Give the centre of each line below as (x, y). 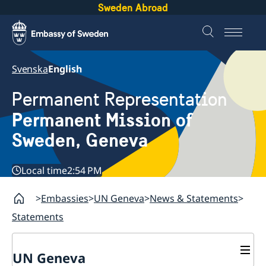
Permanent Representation (120, 100)
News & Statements (194, 199)
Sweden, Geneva (80, 140)
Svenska (30, 69)
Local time (44, 171)
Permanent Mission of (102, 120)
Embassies (65, 199)
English (65, 69)
